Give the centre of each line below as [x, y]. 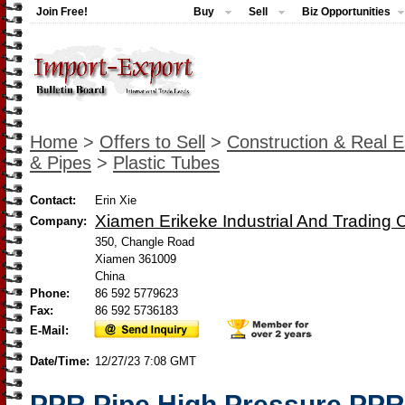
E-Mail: [49, 330]
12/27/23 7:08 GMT [146, 361]
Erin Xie [116, 200]
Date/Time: [61, 361]
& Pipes [61, 163]
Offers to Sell [152, 142]
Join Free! [62, 12]
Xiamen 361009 [136, 259]
